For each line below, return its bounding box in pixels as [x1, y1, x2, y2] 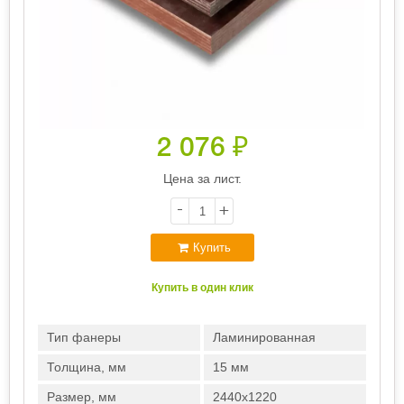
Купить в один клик [151, 281, 253, 294]
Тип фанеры [47, 330, 121, 344]
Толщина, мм [47, 360, 126, 374]
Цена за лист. [162, 171, 242, 186]
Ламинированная [213, 330, 316, 344]
